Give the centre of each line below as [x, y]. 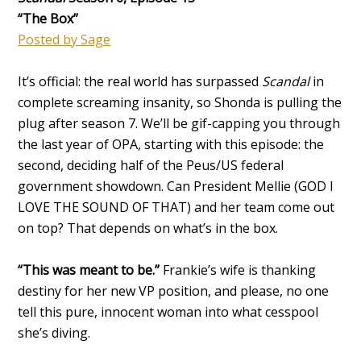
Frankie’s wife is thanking [238, 270]
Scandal [288, 81]
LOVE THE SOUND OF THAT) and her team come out [176, 207]
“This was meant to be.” [89, 270]
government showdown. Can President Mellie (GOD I [176, 186]
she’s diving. [54, 332]
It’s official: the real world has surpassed [140, 81]
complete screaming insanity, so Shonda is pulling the [180, 102]
